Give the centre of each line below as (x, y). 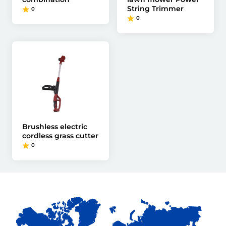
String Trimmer (155, 9)
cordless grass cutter (60, 136)
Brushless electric (55, 127)
